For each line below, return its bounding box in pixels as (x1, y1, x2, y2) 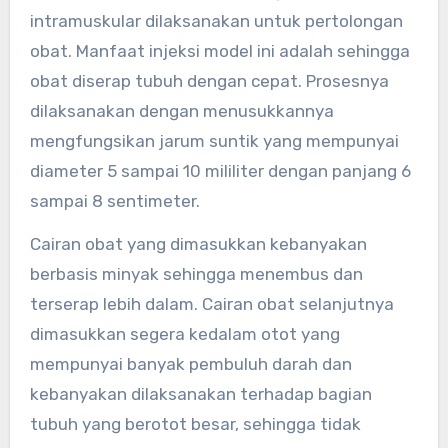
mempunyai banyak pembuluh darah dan (29, 353, 352, 374)
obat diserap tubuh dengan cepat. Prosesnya (29, 70, 389, 91)
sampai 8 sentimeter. (29, 190, 200, 211)
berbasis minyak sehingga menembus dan (29, 263, 363, 284)
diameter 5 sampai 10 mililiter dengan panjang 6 (29, 160, 411, 181)
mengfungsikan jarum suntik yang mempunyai (29, 130, 399, 151)
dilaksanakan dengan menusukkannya (29, 100, 334, 121)
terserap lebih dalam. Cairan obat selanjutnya (29, 293, 394, 314)
